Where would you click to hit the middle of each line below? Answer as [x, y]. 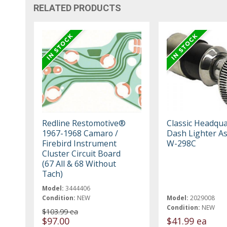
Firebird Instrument [80, 143]
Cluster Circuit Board [82, 153]
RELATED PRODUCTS [78, 8]
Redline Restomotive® [84, 123]
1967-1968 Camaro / [80, 133]
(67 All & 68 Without [79, 163]
